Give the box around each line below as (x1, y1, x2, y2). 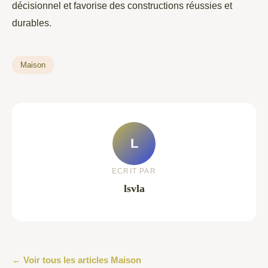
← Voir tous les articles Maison (12, 254, 141, 265)
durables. (12, 17, 51, 28)
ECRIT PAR (112, 167, 156, 176)
